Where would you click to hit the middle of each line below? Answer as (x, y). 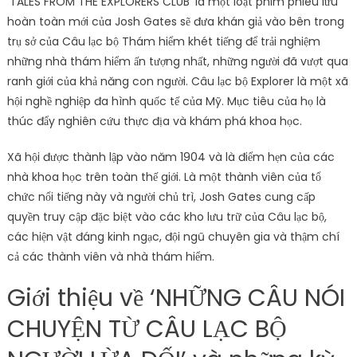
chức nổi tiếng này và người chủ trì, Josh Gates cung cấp (161, 197)
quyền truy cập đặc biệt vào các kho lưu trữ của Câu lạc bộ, (167, 217)
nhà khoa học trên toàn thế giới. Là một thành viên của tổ (164, 177)
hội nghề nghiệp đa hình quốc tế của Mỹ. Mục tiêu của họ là (166, 101)
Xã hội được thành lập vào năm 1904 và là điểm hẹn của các (171, 157)
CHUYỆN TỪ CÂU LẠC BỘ (147, 329)
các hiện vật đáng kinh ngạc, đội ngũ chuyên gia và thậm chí (173, 237)
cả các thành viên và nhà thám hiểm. (110, 257)
